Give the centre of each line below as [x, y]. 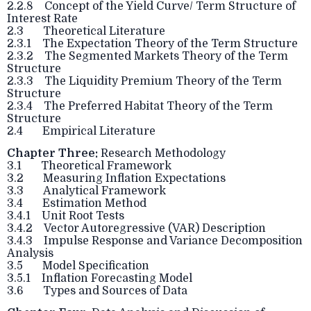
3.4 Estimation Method [77, 203]
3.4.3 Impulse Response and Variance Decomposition [155, 241]
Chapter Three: [52, 153]
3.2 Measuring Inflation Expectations [116, 178]
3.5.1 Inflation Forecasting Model [100, 278]
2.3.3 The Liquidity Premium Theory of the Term [144, 81]
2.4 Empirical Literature [81, 131]
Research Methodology [162, 153]
